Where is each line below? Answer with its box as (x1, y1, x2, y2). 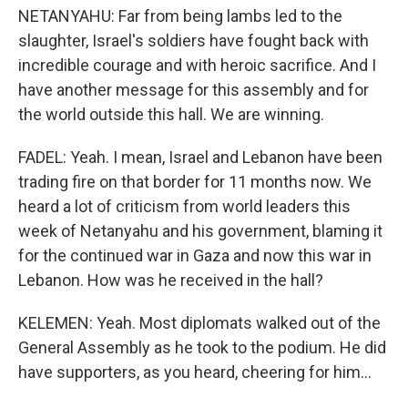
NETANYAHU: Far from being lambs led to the (18, 6, 342, 25)
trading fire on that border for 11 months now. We (18, 172, 372, 191)
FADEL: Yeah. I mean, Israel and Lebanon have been (18, 148, 382, 167)
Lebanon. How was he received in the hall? (18, 270, 323, 290)
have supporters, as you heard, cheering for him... (18, 362, 372, 382)
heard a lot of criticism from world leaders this (18, 197, 351, 216)
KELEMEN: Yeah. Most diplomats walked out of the (18, 313, 381, 332)
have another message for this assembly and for (18, 80, 369, 99)
